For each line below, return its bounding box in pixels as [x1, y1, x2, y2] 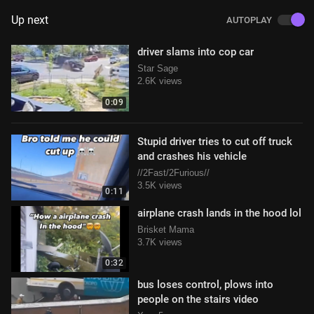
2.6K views [137, 76, 182, 87]
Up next [11, 13, 48, 27]
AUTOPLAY [226, 15, 272, 26]
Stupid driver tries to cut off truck [137, 135, 292, 148]
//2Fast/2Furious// [137, 167, 210, 178]
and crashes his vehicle [137, 149, 247, 163]
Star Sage [137, 63, 178, 74]
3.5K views [137, 179, 182, 191]
